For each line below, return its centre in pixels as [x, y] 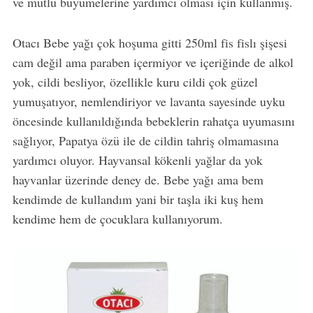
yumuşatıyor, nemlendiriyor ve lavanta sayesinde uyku [148, 101]
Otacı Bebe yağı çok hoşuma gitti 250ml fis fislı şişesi [150, 42]
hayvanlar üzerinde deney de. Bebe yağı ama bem [138, 179]
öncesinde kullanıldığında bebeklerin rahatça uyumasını [153, 121]
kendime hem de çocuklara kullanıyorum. [117, 218]
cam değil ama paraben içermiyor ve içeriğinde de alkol [153, 62]
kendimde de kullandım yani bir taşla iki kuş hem [138, 199]
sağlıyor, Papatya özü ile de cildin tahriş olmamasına [145, 140]
